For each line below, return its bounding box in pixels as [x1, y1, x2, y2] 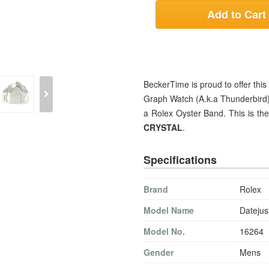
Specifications [144, 152, 217, 168]
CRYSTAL [144, 121, 183, 133]
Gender [144, 246, 174, 258]
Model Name [144, 204, 194, 216]
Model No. [144, 225, 185, 237]
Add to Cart [207, 7, 266, 22]
